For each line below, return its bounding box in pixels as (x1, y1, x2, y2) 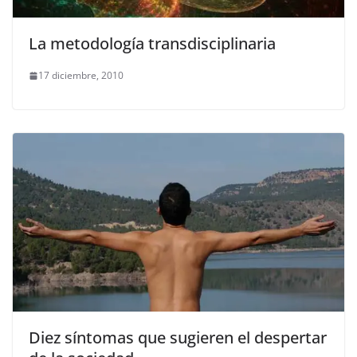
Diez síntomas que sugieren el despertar (29, 327, 327, 348)
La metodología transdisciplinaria (29, 33, 276, 55)
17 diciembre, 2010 (38, 69, 124, 83)
